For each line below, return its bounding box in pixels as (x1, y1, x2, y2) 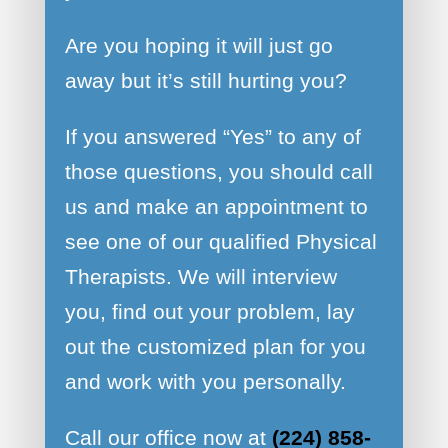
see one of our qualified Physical (64, 229, 377, 253)
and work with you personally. (64, 369, 346, 393)
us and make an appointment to (64, 194, 368, 218)
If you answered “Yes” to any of (64, 124, 361, 148)
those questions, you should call (64, 159, 373, 183)
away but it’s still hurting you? (64, 68, 347, 92)
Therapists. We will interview (64, 264, 337, 288)
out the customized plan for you (64, 334, 366, 358)
